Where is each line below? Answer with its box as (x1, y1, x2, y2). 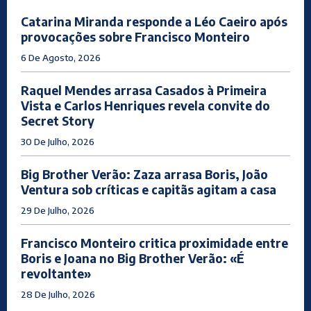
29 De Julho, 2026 (21, 205, 94, 217)
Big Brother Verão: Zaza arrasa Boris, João (21, 167, 268, 183)
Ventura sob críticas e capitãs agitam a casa (21, 182, 276, 198)
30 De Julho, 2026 (21, 136, 94, 148)
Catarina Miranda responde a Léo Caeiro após (21, 14, 287, 30)
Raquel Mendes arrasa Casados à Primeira (21, 83, 267, 99)
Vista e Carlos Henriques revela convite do (21, 98, 270, 114)
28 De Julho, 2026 (21, 289, 95, 301)
